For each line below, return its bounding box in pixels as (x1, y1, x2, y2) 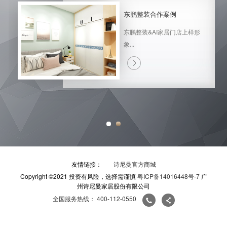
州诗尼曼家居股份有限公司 (77, 181, 150, 191)
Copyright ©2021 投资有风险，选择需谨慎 (20, 172, 137, 181)
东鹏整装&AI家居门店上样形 (124, 27, 200, 36)
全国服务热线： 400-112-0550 (52, 194, 138, 203)
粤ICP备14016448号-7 (137, 172, 200, 181)
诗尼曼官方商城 (113, 160, 156, 169)
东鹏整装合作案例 (124, 9, 176, 19)
